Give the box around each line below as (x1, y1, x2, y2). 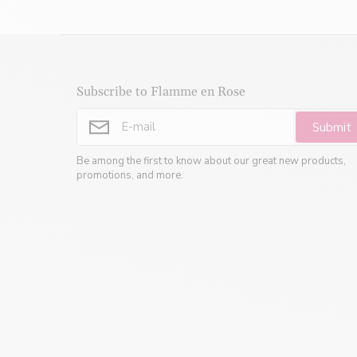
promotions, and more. (76, 168, 183, 183)
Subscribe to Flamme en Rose (76, 84, 245, 100)
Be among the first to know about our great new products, (76, 154, 346, 169)
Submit (312, 119, 352, 135)
